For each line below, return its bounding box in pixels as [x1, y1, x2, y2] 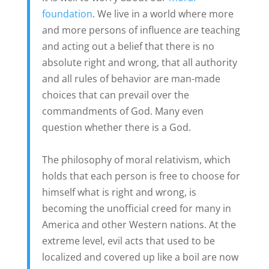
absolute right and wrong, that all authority [41, 56, 237, 70]
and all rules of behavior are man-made [41, 72, 220, 86]
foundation [41, 7, 92, 21]
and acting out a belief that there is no [41, 40, 214, 53]
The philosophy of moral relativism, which [41, 153, 231, 167]
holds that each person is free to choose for [41, 169, 240, 183]
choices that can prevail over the [41, 88, 189, 102]
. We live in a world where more [92, 7, 234, 21]
